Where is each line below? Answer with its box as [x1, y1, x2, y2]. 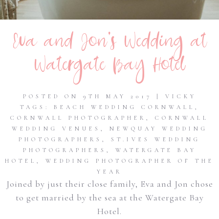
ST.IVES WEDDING [111, 136, 200, 143]
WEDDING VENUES [11, 125, 101, 132]
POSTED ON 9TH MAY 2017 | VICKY [22, 93, 197, 100]
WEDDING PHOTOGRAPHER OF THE [45, 157, 214, 164]
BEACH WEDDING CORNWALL [53, 104, 195, 110]
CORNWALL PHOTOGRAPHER [10, 114, 146, 121]
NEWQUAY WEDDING [109, 125, 208, 132]
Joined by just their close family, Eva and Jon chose [6, 178, 213, 189]
